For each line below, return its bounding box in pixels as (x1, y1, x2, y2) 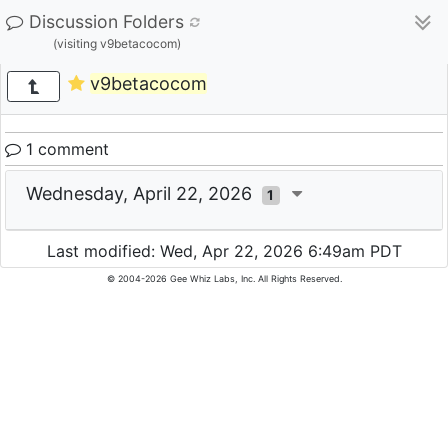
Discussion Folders (29, 11, 184, 32)
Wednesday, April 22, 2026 (26, 183, 262, 204)
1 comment (21, 139, 109, 159)
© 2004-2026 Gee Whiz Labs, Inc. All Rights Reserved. (106, 273, 342, 285)
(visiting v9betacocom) (52, 36, 181, 51)
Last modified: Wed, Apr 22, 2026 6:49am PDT (46, 241, 402, 262)
